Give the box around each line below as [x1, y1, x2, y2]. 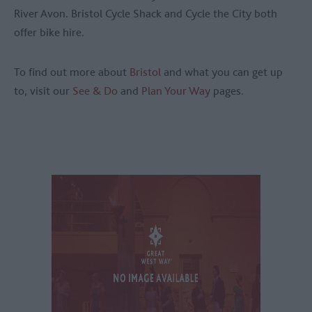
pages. [210, 84, 244, 98]
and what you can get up [164, 65, 283, 79]
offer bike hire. [14, 25, 87, 40]
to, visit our [14, 84, 72, 98]
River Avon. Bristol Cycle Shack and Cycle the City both [14, 6, 277, 21]
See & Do [72, 84, 118, 98]
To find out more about [14, 65, 130, 79]
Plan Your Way [141, 84, 210, 98]
